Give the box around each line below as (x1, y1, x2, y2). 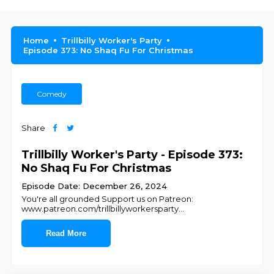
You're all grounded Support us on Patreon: (21, 194, 194, 204)
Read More (46, 229, 87, 238)
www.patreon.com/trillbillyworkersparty (21, 204, 179, 213)
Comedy (37, 89, 67, 98)
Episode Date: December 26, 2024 (21, 181, 168, 191)
